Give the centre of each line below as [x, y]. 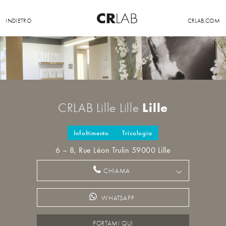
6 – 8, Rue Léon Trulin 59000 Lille [113, 150]
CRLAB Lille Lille [100, 108]
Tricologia [137, 133]
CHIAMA [117, 171]
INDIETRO [19, 21]
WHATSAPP [118, 198]
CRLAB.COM [204, 21]
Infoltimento [91, 133]
